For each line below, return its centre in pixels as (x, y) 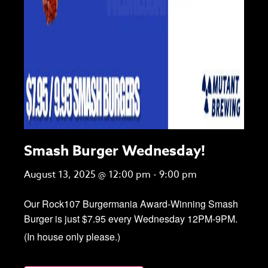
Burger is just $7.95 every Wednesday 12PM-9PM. (131, 219)
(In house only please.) (72, 237)
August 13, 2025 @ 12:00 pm (87, 175)
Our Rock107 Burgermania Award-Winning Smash (131, 204)
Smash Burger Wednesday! (115, 151)
